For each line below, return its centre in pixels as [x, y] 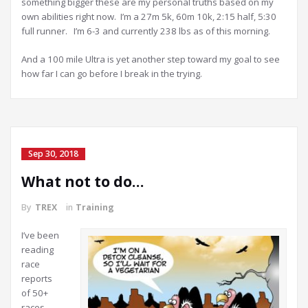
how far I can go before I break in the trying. [112, 74]
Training [95, 208]
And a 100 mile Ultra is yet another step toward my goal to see [151, 59]
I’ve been [40, 235]
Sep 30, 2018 [53, 154]
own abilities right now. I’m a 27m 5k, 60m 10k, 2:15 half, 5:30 [149, 17]
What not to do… [82, 182]
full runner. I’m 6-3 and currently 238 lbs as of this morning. [146, 31]
